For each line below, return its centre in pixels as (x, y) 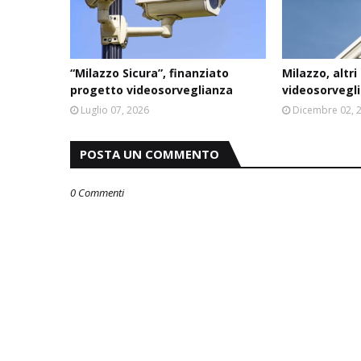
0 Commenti (97, 192)
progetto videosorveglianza (151, 89)
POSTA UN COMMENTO (149, 154)
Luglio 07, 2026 (115, 110)
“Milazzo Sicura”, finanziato (149, 73)
